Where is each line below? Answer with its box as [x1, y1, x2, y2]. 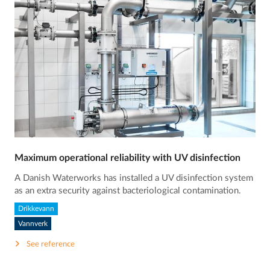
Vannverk [18, 220, 48, 228]
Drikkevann [18, 205, 55, 213]
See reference [27, 240, 75, 248]
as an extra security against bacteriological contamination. [14, 186, 242, 195]
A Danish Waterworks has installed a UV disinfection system [14, 173, 254, 183]
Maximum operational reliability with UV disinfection [14, 152, 241, 163]
